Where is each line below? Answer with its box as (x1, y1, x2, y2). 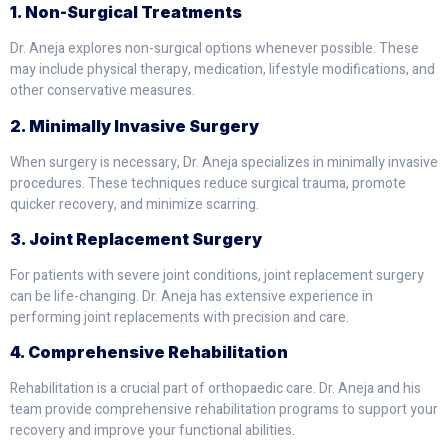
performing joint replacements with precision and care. (10, 306, 349, 328)
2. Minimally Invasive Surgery (10, 115, 259, 136)
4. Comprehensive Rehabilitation (10, 342, 288, 363)
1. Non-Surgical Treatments (10, 2, 242, 23)
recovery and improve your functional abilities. (10, 420, 295, 442)
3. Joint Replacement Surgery (10, 228, 262, 249)
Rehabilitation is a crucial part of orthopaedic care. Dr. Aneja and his (10, 378, 421, 400)
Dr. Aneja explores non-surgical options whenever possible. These (10, 38, 419, 60)
